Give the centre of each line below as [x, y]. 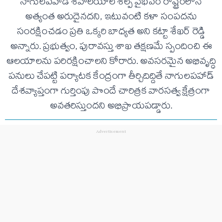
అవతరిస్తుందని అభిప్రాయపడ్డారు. [111, 107]
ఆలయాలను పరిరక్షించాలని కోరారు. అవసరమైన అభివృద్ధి [111, 62]
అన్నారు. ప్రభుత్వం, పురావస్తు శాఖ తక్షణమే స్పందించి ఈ [111, 47]
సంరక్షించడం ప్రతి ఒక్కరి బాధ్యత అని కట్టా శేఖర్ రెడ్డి [111, 32]
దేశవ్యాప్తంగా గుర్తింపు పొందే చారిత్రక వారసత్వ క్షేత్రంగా [111, 92]
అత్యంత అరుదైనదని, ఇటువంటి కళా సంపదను [111, 18]
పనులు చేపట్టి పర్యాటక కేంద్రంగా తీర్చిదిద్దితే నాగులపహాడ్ [111, 77]
